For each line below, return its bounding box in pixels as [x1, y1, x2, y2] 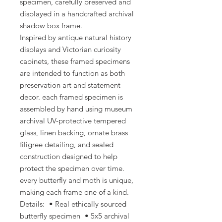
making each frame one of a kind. [20, 187, 129, 197]
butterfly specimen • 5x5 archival [20, 211, 129, 221]
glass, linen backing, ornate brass [20, 127, 128, 137]
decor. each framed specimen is [20, 92, 123, 102]
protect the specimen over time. [20, 163, 124, 173]
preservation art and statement [20, 80, 120, 90]
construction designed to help [20, 151, 117, 161]
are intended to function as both [20, 68, 125, 78]
